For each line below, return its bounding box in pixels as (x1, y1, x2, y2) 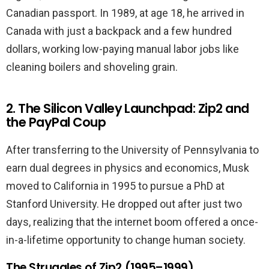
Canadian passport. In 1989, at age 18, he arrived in (6, 7, 244, 20)
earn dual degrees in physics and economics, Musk (6, 162, 249, 175)
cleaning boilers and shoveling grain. (6, 61, 178, 74)
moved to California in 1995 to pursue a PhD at (6, 180, 225, 193)
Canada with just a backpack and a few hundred (6, 25, 232, 38)
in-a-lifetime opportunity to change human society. (6, 234, 246, 247)
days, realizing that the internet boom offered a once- (6, 216, 258, 229)
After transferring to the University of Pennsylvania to (6, 144, 259, 157)
